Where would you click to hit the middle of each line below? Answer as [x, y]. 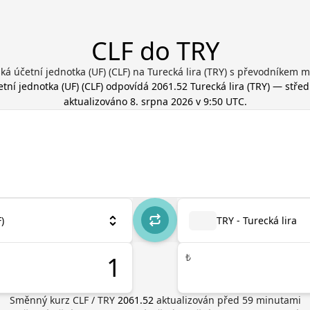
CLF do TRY [155, 51]
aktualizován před [199, 300]
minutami [277, 300]
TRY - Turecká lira [257, 220]
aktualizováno [97, 101]
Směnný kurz [41, 300]
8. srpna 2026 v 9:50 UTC [187, 101]
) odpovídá [126, 86]
